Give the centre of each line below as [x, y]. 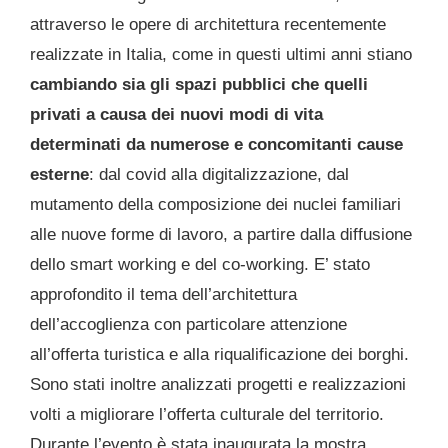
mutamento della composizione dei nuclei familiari [215, 205]
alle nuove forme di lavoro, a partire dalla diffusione [221, 235]
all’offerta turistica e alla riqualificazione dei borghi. [219, 355]
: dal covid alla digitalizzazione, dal [219, 175]
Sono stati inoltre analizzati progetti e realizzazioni [218, 385]
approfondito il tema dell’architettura [163, 295]
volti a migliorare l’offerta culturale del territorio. [207, 415]
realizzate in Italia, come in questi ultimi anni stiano [221, 55]
